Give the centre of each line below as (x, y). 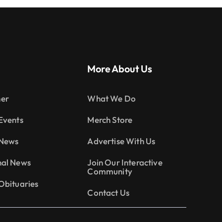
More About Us (120, 68)
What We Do (112, 98)
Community (110, 171)
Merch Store (110, 119)
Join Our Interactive (125, 162)
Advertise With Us (121, 141)
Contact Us (109, 192)
